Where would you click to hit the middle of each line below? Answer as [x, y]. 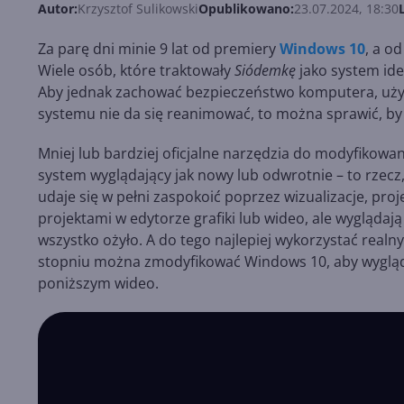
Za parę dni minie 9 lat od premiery [159, 49]
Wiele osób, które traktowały [136, 71]
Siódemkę [265, 71]
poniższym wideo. [98, 284]
